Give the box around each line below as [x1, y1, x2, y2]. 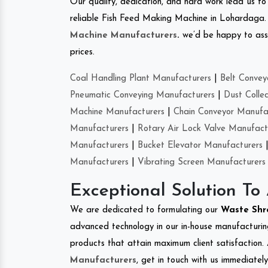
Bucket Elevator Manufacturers [138, 141, 263, 150]
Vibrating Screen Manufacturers [138, 157, 266, 167]
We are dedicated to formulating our [70, 205, 221, 215]
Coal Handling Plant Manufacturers [70, 74, 211, 83]
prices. [70, 47, 95, 57]
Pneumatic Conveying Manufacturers [70, 90, 215, 100]
